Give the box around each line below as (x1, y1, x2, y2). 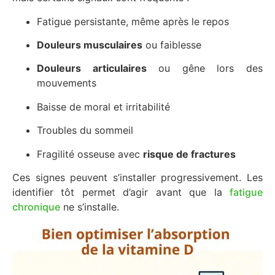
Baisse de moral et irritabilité (37, 100, 170, 113)
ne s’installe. (60, 200, 119, 213)
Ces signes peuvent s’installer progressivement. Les (12, 171, 263, 184)
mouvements (37, 77, 96, 90)
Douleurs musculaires (37, 38, 142, 51)
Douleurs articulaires (37, 62, 147, 75)
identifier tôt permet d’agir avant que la (12, 185, 230, 198)
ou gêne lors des (146, 62, 263, 75)
